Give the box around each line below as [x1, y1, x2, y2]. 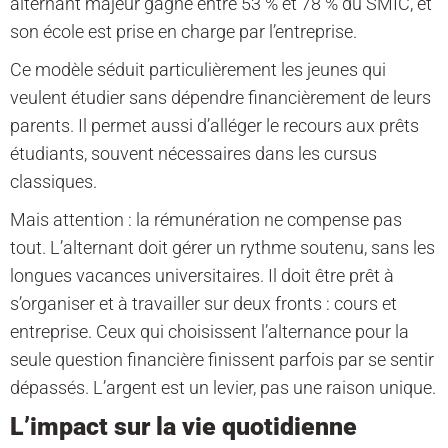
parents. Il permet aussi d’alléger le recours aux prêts [10, 115, 419, 137]
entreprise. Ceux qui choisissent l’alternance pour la [10, 321, 409, 343]
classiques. [10, 171, 97, 193]
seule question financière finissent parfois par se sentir [10, 349, 434, 371]
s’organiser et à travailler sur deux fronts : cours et [10, 293, 397, 315]
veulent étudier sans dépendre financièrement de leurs [10, 87, 431, 109]
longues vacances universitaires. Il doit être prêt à [10, 265, 394, 287]
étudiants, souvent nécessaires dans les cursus [10, 143, 377, 165]
